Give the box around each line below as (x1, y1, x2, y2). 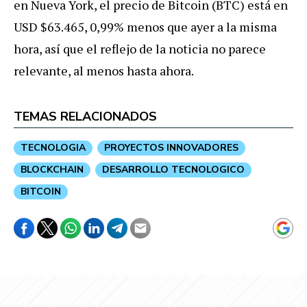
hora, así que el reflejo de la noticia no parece (14, 40, 266, 57)
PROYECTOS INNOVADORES (104, 140, 238, 154)
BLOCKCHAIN (21, 162, 84, 176)
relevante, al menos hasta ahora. (14, 62, 194, 79)
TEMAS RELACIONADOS (14, 108, 157, 125)
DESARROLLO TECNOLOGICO (102, 162, 245, 176)
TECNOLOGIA (21, 140, 86, 154)
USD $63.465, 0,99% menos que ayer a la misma (14, 18, 277, 35)
